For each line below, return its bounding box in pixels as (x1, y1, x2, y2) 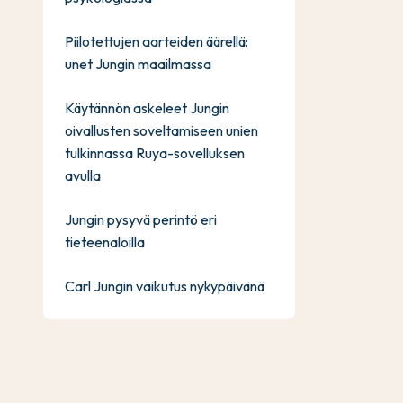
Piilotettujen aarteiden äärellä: (65, 32, 248, 50)
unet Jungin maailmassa (65, 55, 211, 73)
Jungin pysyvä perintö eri (65, 210, 217, 228)
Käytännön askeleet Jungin (65, 99, 229, 117)
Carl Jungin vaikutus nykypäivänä (65, 277, 264, 295)
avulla (65, 166, 101, 184)
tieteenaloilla (65, 233, 145, 251)
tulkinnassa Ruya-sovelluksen (65, 144, 245, 162)
